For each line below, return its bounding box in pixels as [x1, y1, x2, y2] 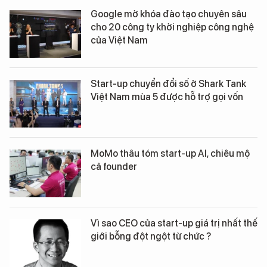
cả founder [91, 161, 137, 172]
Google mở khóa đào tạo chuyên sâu [91, 8, 247, 20]
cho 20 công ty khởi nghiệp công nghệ [91, 21, 254, 33]
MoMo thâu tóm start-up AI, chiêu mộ [91, 148, 250, 159]
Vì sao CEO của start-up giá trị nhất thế [91, 218, 257, 229]
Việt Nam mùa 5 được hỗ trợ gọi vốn [91, 91, 243, 103]
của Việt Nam [91, 35, 148, 46]
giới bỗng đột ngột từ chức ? [91, 231, 211, 242]
